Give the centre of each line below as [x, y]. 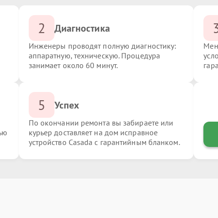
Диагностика [82, 28]
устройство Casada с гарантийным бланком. [104, 142]
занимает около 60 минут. [73, 65]
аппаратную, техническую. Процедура [94, 55]
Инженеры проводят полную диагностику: [102, 46]
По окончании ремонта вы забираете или [101, 123]
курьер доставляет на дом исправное [93, 132]
